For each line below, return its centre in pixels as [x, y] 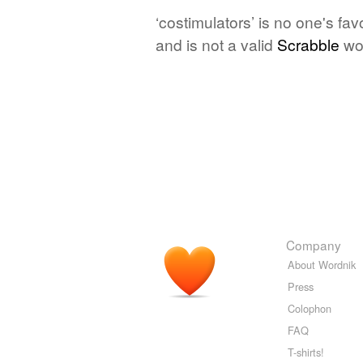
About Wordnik [322, 264]
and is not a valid [216, 44]
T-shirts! [306, 352]
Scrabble [308, 44]
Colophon [310, 308]
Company [314, 244]
